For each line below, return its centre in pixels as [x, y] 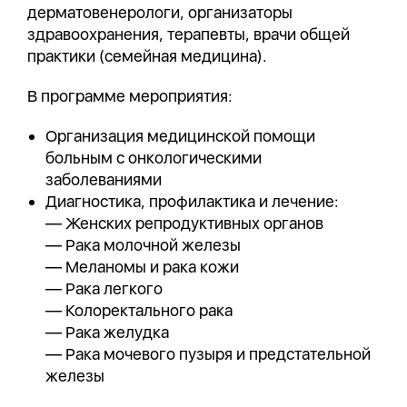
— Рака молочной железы [143, 245]
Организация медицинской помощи [180, 136]
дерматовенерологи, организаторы [160, 12]
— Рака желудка [107, 332]
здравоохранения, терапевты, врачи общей [189, 34]
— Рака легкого [104, 288]
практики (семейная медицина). [147, 56]
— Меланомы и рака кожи [142, 267]
